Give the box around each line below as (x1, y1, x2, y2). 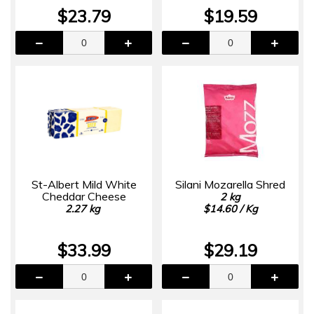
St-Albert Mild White (31, 177, 137, 192)
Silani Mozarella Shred (175, 177, 285, 192)
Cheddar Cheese (41, 189, 126, 204)
